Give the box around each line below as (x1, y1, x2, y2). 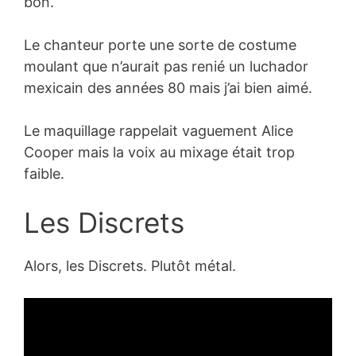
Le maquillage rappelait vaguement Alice (24, 122, 293, 139)
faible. (24, 164, 64, 182)
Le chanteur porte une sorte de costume (24, 36, 296, 53)
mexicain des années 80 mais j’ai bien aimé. (24, 79, 312, 96)
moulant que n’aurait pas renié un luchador (24, 57, 308, 75)
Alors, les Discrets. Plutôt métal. (24, 257, 236, 274)
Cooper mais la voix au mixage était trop (24, 143, 295, 161)
